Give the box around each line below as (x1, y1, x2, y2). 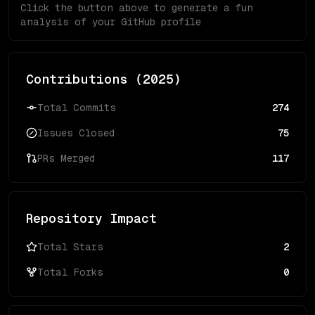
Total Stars (37, 241, 103, 252)
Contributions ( (26, 72, 143, 86)
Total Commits (37, 102, 116, 113)
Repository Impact (26, 211, 157, 226)
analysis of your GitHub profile (20, 16, 201, 27)
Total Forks (37, 266, 103, 278)
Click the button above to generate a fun (20, 2, 253, 13)
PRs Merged (37, 153, 95, 164)
